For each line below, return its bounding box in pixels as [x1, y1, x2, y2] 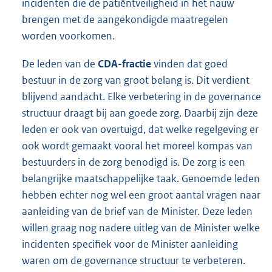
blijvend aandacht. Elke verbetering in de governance [22, 89, 261, 103]
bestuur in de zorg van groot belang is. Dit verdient [22, 73, 250, 87]
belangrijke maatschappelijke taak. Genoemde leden [22, 171, 260, 185]
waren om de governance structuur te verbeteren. [22, 253, 245, 267]
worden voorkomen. [22, 29, 115, 43]
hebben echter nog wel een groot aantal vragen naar [22, 188, 260, 202]
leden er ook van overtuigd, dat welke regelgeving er [22, 122, 259, 136]
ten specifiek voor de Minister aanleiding [55, 237, 238, 251]
